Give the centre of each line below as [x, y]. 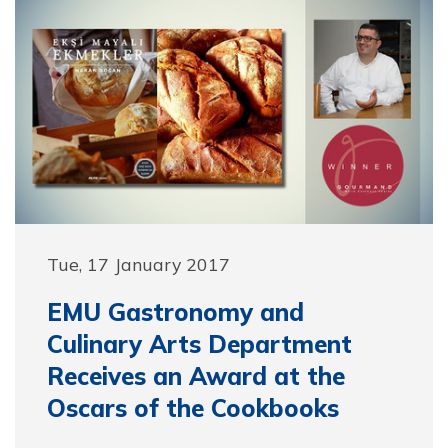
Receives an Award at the [196, 376]
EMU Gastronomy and [175, 312]
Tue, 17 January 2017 [138, 264]
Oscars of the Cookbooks [193, 408]
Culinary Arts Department [199, 344]
